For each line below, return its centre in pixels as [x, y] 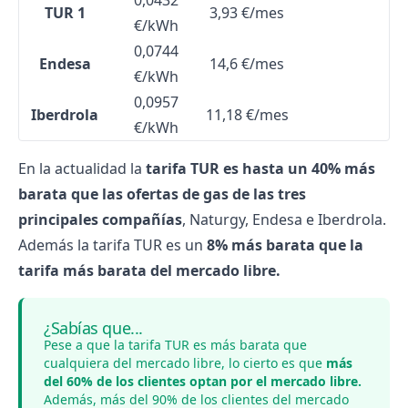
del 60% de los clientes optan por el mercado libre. [203, 381]
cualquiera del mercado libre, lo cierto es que [185, 363]
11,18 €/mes [247, 115]
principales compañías [100, 219]
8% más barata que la [285, 245]
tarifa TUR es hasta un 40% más [260, 168]
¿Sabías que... [93, 328]
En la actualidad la [82, 168]
